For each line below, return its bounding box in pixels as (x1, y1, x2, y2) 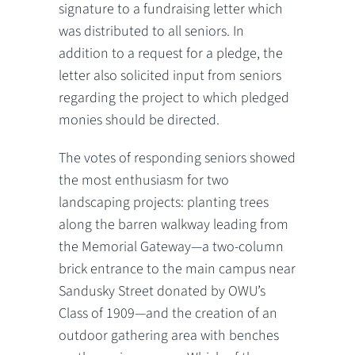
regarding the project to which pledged (59, 87, 289, 108)
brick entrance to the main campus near (59, 258, 296, 279)
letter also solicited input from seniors (59, 65, 281, 86)
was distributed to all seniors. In (59, 21, 244, 41)
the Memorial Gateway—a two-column (59, 236, 284, 257)
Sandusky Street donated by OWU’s (59, 281, 265, 301)
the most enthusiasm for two (59, 170, 229, 190)
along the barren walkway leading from (59, 214, 288, 235)
